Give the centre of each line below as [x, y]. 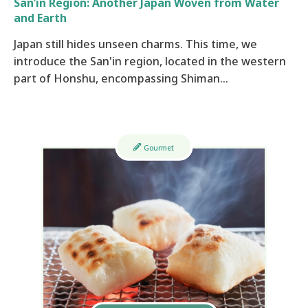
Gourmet [158, 147]
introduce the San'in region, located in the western [150, 61]
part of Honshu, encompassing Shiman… [121, 78]
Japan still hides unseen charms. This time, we [135, 44]
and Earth [40, 18]
